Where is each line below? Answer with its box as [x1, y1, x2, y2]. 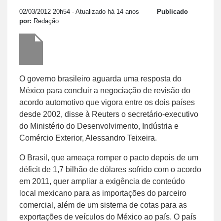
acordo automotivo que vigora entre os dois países [19, 98, 195, 107]
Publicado [157, 7, 188, 15]
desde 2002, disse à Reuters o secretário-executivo [19, 110, 198, 118]
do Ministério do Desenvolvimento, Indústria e [19, 121, 179, 130]
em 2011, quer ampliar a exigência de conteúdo [19, 177, 185, 185]
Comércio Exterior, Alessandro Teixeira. [19, 133, 157, 142]
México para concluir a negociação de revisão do [19, 86, 190, 95]
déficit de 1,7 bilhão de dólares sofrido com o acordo [19, 165, 201, 174]
